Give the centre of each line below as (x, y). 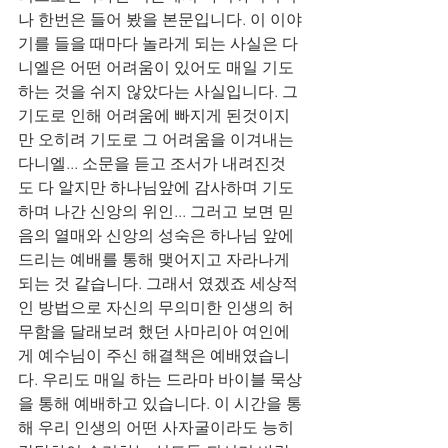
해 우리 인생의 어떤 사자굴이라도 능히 (158, 427)
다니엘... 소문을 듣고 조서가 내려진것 (152, 163)
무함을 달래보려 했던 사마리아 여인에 (154, 331)
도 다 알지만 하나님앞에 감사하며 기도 (156, 187)
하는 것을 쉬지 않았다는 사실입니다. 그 (160, 91)
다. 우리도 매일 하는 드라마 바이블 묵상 (160, 379)
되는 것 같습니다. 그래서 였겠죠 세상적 (158, 283)
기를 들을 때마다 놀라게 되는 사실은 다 (158, 43)
